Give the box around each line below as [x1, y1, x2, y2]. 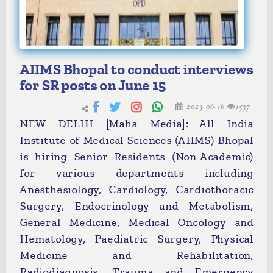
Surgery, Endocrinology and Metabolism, [19, 200, 253, 212]
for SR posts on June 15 [19, 77, 166, 94]
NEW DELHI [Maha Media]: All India [19, 118, 253, 130]
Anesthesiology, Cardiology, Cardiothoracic [19, 183, 253, 196]
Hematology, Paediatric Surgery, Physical [19, 233, 253, 245]
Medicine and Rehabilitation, [19, 249, 253, 261]
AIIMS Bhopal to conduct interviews [19, 61, 253, 78]
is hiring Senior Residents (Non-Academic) [19, 151, 253, 163]
